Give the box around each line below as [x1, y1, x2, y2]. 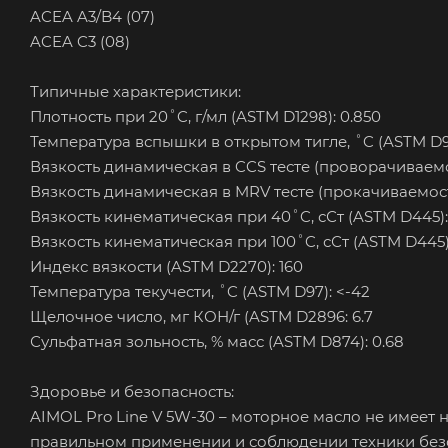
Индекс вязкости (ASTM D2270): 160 [30, 256, 303, 276]
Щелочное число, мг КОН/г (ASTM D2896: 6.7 [30, 306, 373, 326]
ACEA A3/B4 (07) [30, 6, 155, 26]
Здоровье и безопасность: [30, 381, 234, 401]
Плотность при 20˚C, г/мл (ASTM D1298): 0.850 [30, 106, 381, 126]
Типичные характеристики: [30, 81, 241, 101]
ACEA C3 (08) [30, 31, 130, 51]
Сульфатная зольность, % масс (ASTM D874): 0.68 [30, 331, 404, 351]
